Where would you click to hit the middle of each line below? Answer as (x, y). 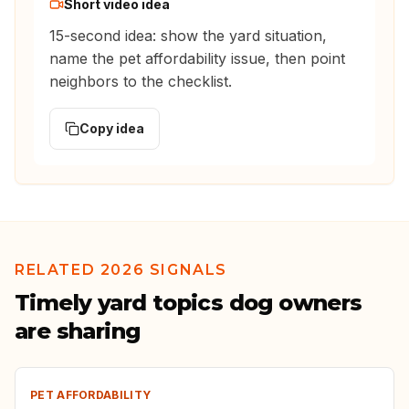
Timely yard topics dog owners (189, 303)
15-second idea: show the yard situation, (188, 36)
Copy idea (112, 129)
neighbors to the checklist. (141, 82)
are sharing (78, 331)
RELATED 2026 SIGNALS (121, 270)
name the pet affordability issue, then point (197, 59)
